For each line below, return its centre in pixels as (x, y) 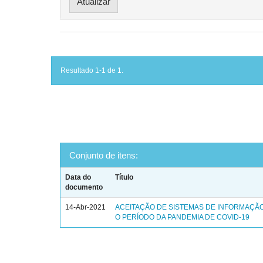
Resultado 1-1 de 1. (92, 70)
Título (124, 177)
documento (84, 187)
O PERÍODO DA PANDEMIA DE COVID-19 (183, 217)
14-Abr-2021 (86, 207)
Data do (78, 177)
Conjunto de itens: (104, 155)
